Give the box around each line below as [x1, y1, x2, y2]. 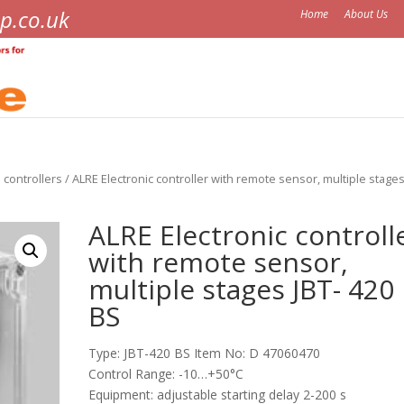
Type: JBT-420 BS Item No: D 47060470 [88, 344, 321, 362]
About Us [344, 6, 388, 22]
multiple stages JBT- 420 [88, 270, 395, 308]
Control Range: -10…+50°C [88, 364, 244, 382]
